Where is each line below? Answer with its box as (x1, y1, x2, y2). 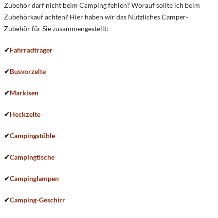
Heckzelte (10, 110, 40, 118)
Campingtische (10, 153, 54, 161)
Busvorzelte (10, 67, 46, 75)
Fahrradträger (10, 46, 53, 54)
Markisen (10, 89, 38, 97)
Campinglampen (10, 174, 59, 182)
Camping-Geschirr (10, 196, 65, 204)
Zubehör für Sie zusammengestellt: (4, 24, 109, 33)
